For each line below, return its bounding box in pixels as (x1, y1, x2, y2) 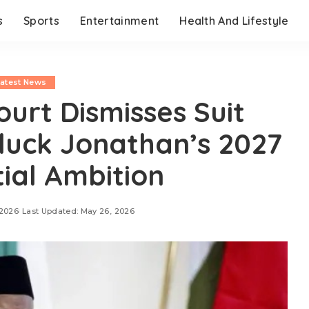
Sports (23, 14, 60, 28)
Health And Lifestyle (179, 14, 289, 28)
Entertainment (80, 14, 159, 28)
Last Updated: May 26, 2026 (21, 206, 134, 216)
